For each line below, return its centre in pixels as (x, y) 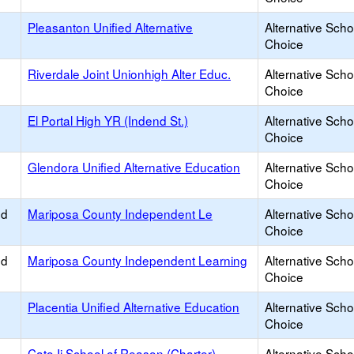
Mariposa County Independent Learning (137, 260)
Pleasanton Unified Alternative (110, 27)
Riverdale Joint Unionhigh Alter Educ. (129, 73)
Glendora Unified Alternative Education (134, 167)
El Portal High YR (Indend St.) (108, 120)
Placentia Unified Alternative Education (134, 307)
